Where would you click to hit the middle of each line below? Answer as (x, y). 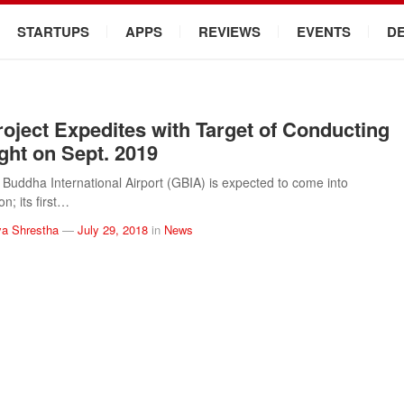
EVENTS (324, 32)
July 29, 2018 (113, 230)
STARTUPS (53, 32)
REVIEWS (230, 32)
